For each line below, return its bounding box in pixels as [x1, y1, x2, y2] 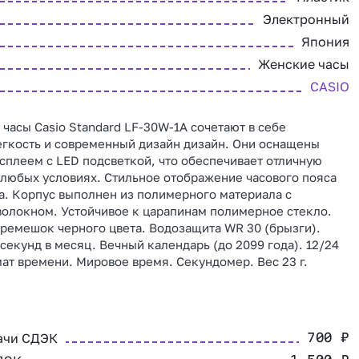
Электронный [263, 11, 349, 27]
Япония [301, 34, 349, 50]
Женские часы [258, 56, 349, 72]
